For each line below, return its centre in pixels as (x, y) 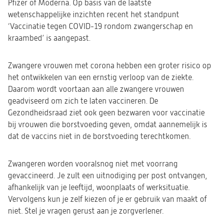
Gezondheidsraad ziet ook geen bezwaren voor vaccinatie (106, 113)
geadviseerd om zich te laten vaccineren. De (83, 101)
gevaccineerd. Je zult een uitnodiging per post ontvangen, (108, 176)
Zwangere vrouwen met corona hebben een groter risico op (110, 66)
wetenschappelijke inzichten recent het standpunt (94, 15)
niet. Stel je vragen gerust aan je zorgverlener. (86, 211)
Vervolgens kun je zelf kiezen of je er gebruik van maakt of (107, 199)
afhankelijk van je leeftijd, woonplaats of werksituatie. (99, 188)
